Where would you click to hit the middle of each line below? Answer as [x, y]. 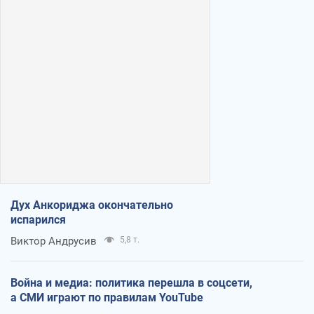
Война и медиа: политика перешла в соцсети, [131, 282]
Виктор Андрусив [54, 241]
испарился [38, 219]
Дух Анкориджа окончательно [92, 205]
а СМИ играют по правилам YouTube [107, 297]
